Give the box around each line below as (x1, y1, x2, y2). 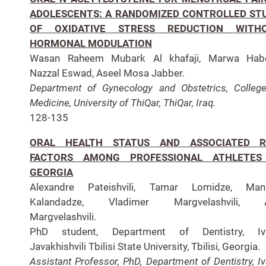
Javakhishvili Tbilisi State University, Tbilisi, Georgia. (30, 240, 260, 252)
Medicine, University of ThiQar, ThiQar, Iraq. (30, 96, 216, 109)
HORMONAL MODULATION (30, 37, 152, 49)
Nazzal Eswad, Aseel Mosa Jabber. (30, 66, 185, 79)
